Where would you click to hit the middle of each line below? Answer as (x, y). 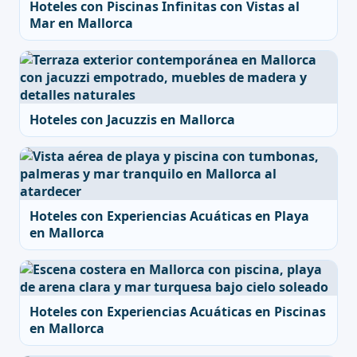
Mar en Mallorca (81, 23)
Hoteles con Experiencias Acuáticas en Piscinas (178, 312)
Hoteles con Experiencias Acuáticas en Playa (169, 216)
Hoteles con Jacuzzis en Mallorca (132, 120)
